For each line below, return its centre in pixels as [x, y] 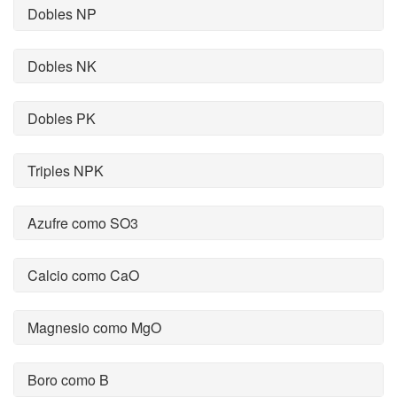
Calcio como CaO [83, 275]
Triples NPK [66, 171]
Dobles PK [62, 118]
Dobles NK [62, 66]
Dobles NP [62, 14]
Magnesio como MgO [94, 327]
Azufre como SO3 [83, 223]
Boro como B [68, 380]
